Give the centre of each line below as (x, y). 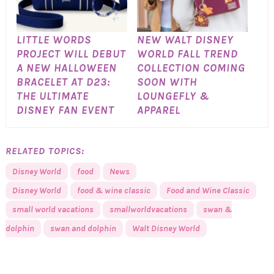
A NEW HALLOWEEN (66, 68)
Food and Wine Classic (208, 190)
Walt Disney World (166, 228)
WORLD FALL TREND (187, 54)
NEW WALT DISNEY (185, 39)
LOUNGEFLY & (173, 96)
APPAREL (158, 110)
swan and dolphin (83, 228)
